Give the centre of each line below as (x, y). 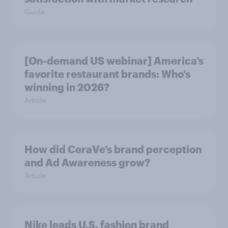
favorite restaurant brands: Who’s (107, 74)
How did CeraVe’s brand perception (113, 149)
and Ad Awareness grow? (87, 163)
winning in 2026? (67, 87)
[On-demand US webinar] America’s (114, 61)
